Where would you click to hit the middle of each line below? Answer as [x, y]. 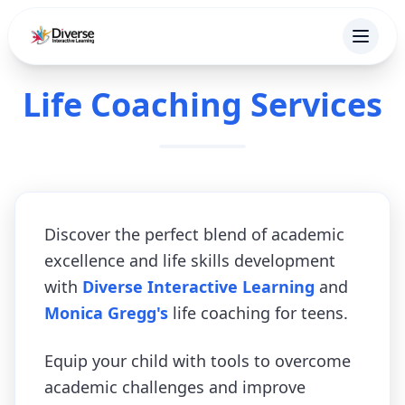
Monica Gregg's [106, 313]
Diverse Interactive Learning [198, 287]
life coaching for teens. [258, 313]
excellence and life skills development [190, 260]
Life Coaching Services [202, 104]
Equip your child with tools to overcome [198, 361]
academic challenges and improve [175, 387]
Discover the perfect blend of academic [194, 234]
